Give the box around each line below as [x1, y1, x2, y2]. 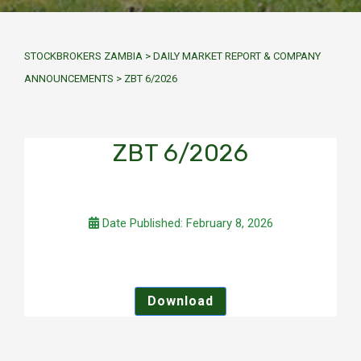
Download [147, 293, 214, 309]
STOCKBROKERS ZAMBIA [24, 50, 143, 62]
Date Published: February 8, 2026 [98, 216, 273, 230]
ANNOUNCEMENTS [24, 73, 114, 85]
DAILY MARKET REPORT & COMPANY [153, 50, 321, 62]
